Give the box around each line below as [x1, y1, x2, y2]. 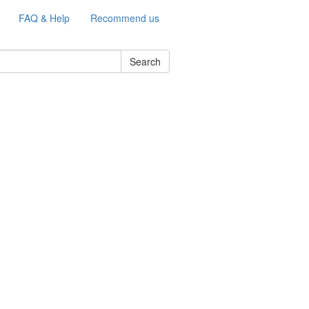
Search [130, 54, 161, 68]
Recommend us [90, 11, 159, 25]
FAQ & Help [19, 11, 70, 25]
